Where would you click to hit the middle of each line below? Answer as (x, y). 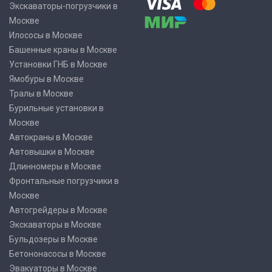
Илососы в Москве (46, 35)
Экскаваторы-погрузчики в (63, 6)
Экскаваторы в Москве (55, 225)
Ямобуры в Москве (46, 79)
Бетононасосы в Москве (58, 254)
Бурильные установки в (56, 108)
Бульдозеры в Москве (53, 239)
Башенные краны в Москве (63, 50)
